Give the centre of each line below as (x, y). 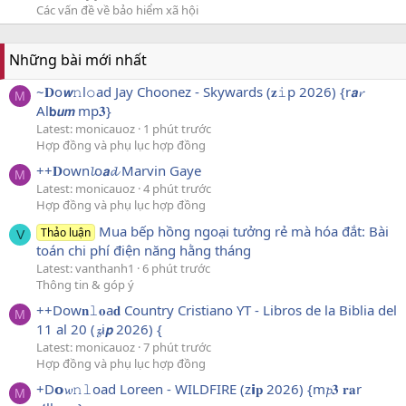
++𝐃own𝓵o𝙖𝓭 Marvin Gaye (119, 171)
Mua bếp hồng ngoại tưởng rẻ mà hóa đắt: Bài (244, 231)
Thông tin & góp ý (85, 284)
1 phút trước (177, 128)
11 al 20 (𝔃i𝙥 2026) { (99, 329)
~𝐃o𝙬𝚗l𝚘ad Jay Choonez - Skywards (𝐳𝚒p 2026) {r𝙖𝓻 (200, 91)
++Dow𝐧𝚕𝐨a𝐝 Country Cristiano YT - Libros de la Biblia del (217, 309)
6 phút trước (176, 268)
